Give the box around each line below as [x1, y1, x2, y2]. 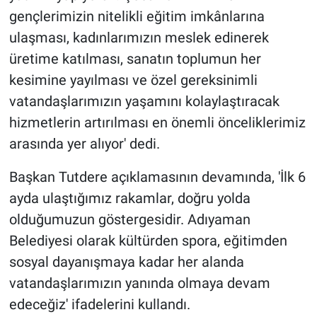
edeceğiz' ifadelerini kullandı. [8, 296, 190, 313]
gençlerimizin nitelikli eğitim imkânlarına [8, 8, 265, 25]
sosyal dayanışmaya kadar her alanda [8, 253, 244, 271]
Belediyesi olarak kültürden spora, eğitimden [8, 232, 287, 250]
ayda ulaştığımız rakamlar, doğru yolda [8, 190, 250, 207]
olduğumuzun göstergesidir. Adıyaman [8, 211, 250, 229]
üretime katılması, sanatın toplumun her [8, 50, 261, 68]
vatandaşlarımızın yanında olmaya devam [8, 275, 270, 292]
